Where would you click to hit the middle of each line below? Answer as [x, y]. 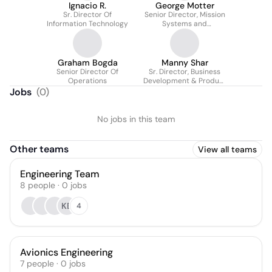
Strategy [185, 90]
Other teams [39, 149]
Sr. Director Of [87, 15]
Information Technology [87, 24]
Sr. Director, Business [185, 72]
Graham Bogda [87, 63]
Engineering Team [60, 174]
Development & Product [185, 81]
